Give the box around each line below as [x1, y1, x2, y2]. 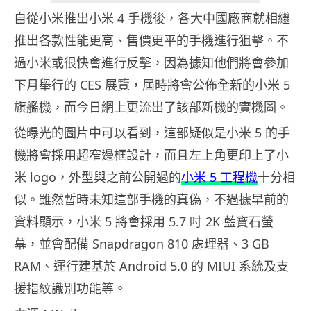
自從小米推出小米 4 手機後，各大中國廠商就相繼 [14, 10, 290, 27]
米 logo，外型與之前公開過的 [14, 169, 181, 186]
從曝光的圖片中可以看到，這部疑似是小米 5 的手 [14, 124, 290, 142]
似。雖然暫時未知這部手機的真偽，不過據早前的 [14, 191, 289, 208]
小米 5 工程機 [181, 169, 258, 186]
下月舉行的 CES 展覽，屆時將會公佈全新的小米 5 [14, 76, 290, 94]
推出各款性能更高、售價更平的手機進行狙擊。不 [14, 32, 289, 49]
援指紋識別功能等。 [14, 280, 126, 297]
